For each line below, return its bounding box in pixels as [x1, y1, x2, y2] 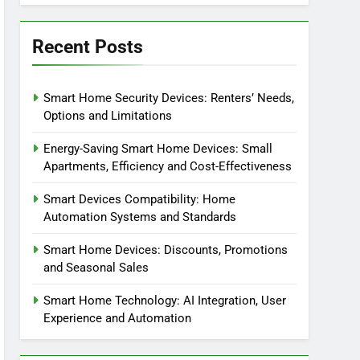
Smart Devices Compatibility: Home [43, 192, 236, 207]
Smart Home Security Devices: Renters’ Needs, [43, 91, 295, 105]
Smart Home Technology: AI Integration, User [43, 293, 287, 308]
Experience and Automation [43, 311, 192, 325]
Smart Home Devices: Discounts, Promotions [43, 243, 288, 257]
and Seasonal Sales [43, 260, 149, 275]
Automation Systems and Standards [43, 210, 237, 224]
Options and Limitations [43, 108, 173, 123]
